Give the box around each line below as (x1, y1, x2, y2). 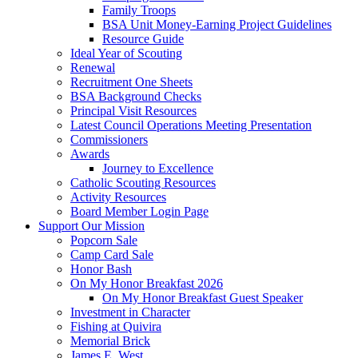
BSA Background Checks (70, 89, 201, 103)
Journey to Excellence (102, 161, 213, 175)
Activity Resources (70, 189, 166, 204)
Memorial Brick (70, 333, 150, 348)
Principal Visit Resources (70, 103, 197, 117)
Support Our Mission (38, 218, 145, 233)
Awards (70, 146, 109, 161)
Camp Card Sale (70, 247, 153, 261)
